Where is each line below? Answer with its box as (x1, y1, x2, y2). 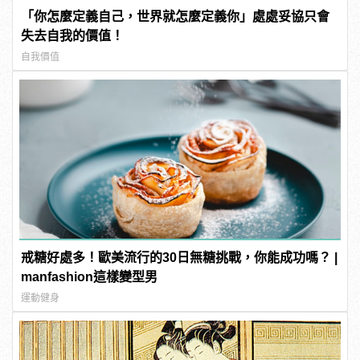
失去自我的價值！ (21, 29, 125, 43)
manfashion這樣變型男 (21, 269, 158, 284)
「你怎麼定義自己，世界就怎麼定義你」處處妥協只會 (21, 10, 330, 24)
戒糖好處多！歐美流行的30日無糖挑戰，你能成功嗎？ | (21, 250, 338, 264)
